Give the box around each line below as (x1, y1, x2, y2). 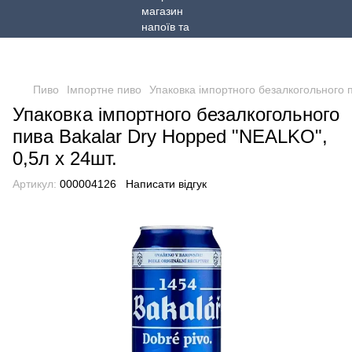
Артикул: (13, 178, 57, 190)
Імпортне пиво (67, 83, 141, 96)
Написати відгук (126, 178, 207, 190)
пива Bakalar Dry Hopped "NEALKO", (13, 126, 328, 147)
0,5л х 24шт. (13, 148, 117, 169)
